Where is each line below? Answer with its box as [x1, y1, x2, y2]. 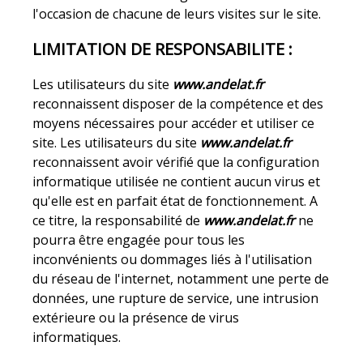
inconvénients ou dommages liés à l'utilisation [32, 250, 313, 269]
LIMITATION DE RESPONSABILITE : [32, 37, 293, 60]
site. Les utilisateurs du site [32, 134, 201, 152]
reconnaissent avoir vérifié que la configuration [32, 153, 320, 172]
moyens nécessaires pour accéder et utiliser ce [32, 114, 315, 133]
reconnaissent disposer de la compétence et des [32, 95, 324, 113]
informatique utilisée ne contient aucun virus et [32, 173, 321, 191]
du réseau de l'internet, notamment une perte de [32, 270, 330, 288]
